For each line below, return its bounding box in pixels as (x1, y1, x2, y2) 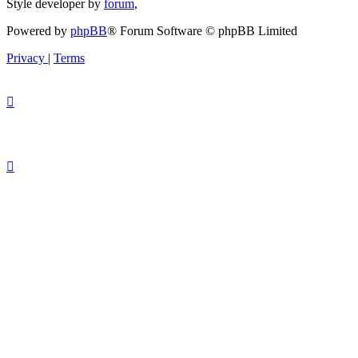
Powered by (6, 23, 70, 38)
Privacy (6, 50, 45, 65)
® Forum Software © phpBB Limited (107, 23, 297, 38)
